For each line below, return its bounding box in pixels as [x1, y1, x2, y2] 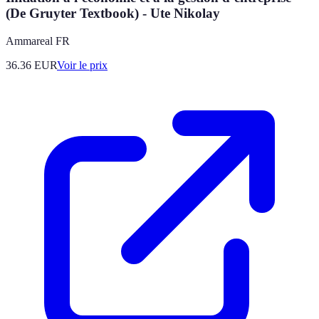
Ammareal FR [6, 34, 70, 47]
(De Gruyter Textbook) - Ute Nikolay [6, 5, 220, 21]
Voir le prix [57, 58, 108, 71]
